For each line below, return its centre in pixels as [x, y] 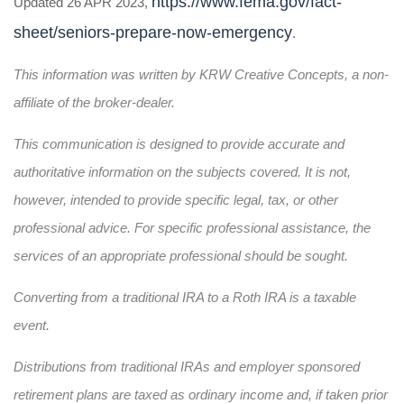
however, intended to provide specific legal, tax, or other [176, 200]
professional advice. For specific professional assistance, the [192, 228]
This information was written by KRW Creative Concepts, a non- [201, 74]
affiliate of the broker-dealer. [94, 102]
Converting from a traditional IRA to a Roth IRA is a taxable [185, 297]
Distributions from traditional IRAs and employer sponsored [187, 367]
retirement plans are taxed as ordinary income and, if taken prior [201, 395]
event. [32, 325]
